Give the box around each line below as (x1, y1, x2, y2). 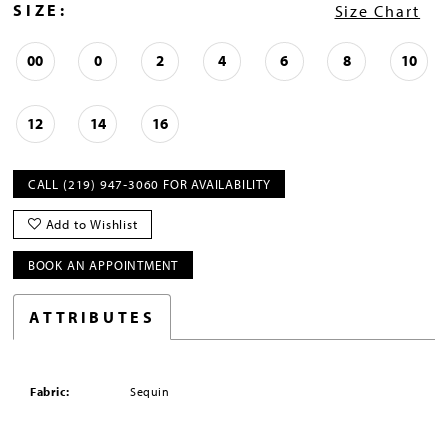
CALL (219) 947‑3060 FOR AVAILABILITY (27, 175, 271, 193)
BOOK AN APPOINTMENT (27, 256, 179, 274)
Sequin (130, 384, 170, 399)
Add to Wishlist (45, 215, 138, 233)
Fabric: (30, 384, 70, 399)
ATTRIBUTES (29, 305, 156, 327)
